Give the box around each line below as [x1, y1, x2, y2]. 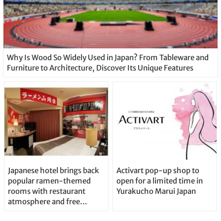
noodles [7, 207, 35, 217]
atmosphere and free [7, 197, 80, 207]
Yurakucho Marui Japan [116, 186, 196, 196]
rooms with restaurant [7, 186, 85, 196]
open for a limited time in [116, 176, 203, 186]
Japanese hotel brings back [7, 166, 99, 176]
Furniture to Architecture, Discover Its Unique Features [6, 63, 193, 73]
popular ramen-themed [7, 176, 91, 186]
